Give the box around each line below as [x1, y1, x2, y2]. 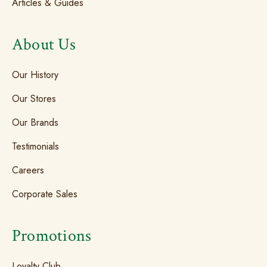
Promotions [12, 225, 92, 247]
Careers [12, 163, 44, 177]
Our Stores [12, 92, 56, 105]
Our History [12, 68, 58, 82]
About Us [12, 33, 76, 55]
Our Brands [12, 116, 58, 129]
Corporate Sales [12, 187, 77, 201]
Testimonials [12, 139, 59, 153]
